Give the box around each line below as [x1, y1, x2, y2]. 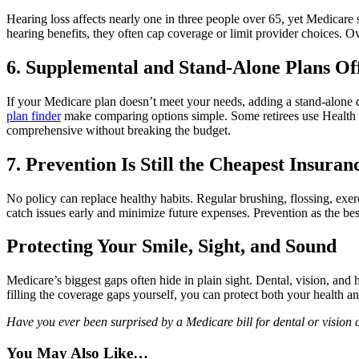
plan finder [6, 108, 61, 123]
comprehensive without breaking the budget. [6, 123, 231, 137]
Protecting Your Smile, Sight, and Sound [6, 236, 337, 257]
